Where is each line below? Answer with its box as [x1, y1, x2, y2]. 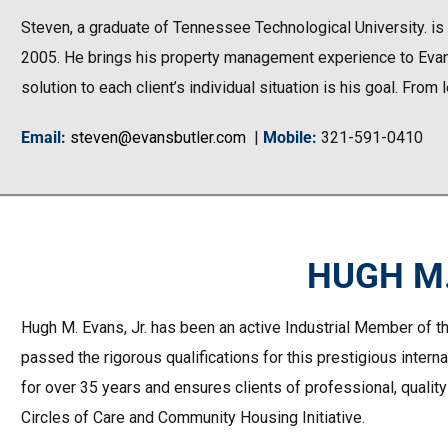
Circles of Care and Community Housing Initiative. [21, 408, 365, 427]
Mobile [263, 128, 312, 147]
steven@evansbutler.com [70, 128, 246, 147]
